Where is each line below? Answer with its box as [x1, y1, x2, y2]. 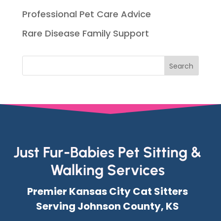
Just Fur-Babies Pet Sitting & [13, 143, 201, 161]
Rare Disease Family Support [22, 27, 149, 39]
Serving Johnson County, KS [36, 199, 179, 213]
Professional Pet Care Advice [22, 7, 151, 20]
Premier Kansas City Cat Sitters [27, 184, 188, 198]
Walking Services [50, 160, 165, 179]
